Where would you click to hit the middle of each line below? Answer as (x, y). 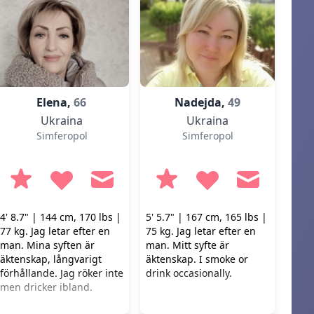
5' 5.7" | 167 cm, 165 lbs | (206, 217)
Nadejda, (201, 102)
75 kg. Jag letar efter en (201, 231)
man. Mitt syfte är (187, 245)
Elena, (55, 102)
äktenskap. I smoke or (197, 259)
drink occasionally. (189, 273)
